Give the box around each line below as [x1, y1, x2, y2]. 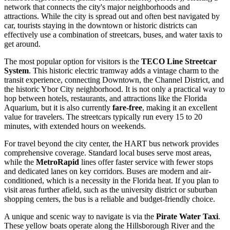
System [4, 66, 29, 75]
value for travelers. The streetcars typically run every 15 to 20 [4, 112, 202, 121]
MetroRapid [36, 157, 79, 166]
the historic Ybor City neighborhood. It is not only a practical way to [4, 84, 225, 93]
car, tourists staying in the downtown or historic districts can [4, 21, 197, 30]
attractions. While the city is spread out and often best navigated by [4, 11, 220, 21]
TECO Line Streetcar [141, 56, 217, 66]
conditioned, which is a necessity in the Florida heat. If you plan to [4, 176, 219, 185]
